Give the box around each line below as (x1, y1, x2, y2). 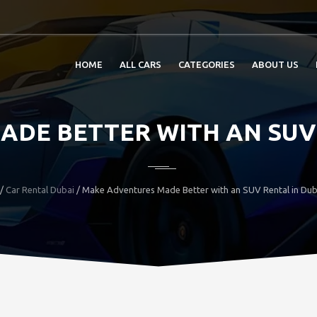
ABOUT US (252, 59, 299, 69)
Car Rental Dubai (5, 185, 74, 195)
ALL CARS (120, 59, 161, 69)
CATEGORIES (178, 59, 235, 69)
